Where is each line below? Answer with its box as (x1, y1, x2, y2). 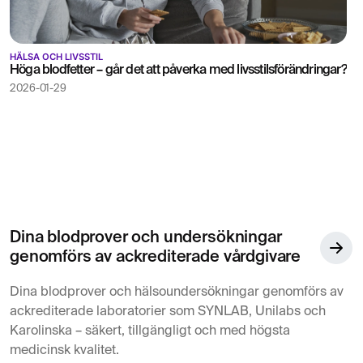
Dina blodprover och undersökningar (10, 229, 282, 246)
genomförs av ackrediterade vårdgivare (10, 249, 301, 266)
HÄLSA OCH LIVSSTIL (10, 50, 103, 62)
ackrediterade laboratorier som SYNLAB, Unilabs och (10, 305, 326, 318)
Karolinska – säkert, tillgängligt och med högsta (10, 324, 290, 338)
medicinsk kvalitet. (10, 344, 119, 357)
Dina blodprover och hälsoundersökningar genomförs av (10, 285, 344, 299)
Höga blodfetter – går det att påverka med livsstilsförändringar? (10, 63, 347, 77)
